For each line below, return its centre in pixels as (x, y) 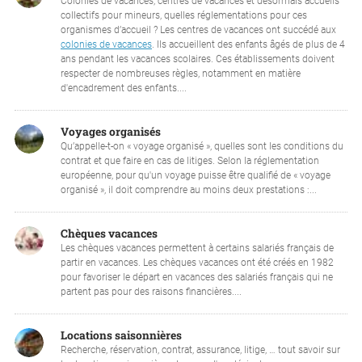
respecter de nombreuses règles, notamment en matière (180, 73)
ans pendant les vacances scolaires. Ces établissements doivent (197, 59)
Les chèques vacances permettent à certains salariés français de (197, 248)
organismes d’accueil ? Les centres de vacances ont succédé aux (198, 29)
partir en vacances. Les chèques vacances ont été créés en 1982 (197, 262)
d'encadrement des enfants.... (123, 88)
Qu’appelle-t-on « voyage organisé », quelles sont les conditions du (202, 146)
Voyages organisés (110, 131)
